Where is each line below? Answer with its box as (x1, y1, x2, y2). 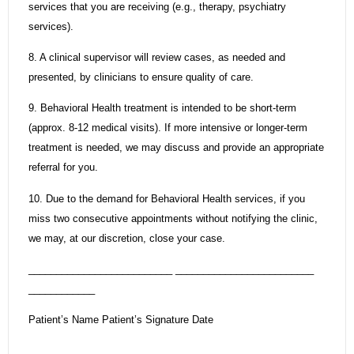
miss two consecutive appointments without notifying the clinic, (28, 212, 318, 224)
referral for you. (28, 161, 98, 174)
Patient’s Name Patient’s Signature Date (28, 314, 213, 326)
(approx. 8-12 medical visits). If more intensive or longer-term (28, 122, 307, 134)
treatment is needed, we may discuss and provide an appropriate (28, 141, 324, 154)
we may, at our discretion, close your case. (28, 232, 225, 244)
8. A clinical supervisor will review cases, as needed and (28, 51, 285, 63)
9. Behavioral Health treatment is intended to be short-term (28, 102, 296, 115)
